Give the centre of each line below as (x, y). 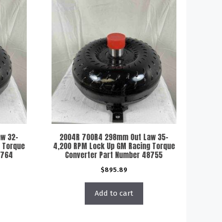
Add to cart (114, 193)
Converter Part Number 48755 (114, 155)
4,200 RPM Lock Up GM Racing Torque (114, 146)
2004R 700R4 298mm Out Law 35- (114, 137)
